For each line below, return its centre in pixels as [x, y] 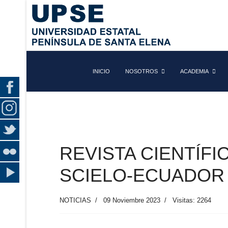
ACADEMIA [194, 71]
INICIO [101, 71]
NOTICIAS [75, 200]
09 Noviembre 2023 [132, 200]
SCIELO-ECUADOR [142, 175]
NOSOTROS [141, 71]
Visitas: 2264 [192, 200]
